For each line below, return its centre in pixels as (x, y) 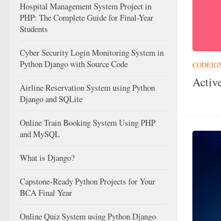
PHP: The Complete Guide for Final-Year (87, 18)
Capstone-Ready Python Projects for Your (88, 181)
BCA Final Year (46, 193)
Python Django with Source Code (74, 64)
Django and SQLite (51, 99)
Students (34, 29)
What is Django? (47, 158)
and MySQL (40, 134)
